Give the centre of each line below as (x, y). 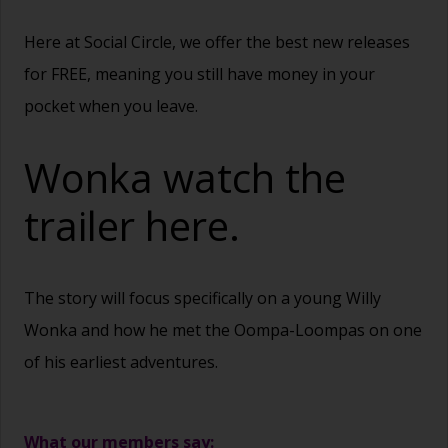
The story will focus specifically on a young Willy (202, 298)
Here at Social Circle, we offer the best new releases (217, 42)
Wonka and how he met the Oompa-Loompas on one (223, 330)
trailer (84, 226)
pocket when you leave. (111, 106)
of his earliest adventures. (121, 362)
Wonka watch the (185, 178)
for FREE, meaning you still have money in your (199, 74)
